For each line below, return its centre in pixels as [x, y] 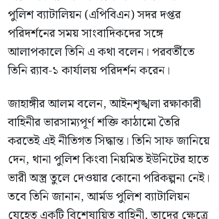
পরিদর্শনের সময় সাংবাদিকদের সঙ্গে [86, 34]
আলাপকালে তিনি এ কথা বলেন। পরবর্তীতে [101, 53]
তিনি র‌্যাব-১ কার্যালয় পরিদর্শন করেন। [89, 71]
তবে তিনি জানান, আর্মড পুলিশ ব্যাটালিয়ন [99, 197]
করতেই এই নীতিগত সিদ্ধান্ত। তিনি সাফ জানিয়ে [109, 142]
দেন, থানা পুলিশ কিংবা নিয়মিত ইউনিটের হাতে [108, 160]
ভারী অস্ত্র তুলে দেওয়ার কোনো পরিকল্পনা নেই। [109, 179]
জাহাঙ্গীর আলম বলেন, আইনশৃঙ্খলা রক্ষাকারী [104, 104]
